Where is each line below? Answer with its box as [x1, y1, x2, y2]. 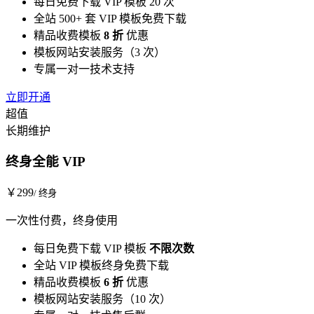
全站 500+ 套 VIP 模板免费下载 [34, 12, 186, 25]
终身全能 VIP [6, 154, 86, 170]
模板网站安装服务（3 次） [34, 46, 165, 58]
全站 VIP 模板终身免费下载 [34, 259, 169, 272]
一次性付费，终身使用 [6, 214, 118, 227]
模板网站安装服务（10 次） [34, 293, 171, 306]
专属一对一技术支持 [34, 62, 135, 75]
